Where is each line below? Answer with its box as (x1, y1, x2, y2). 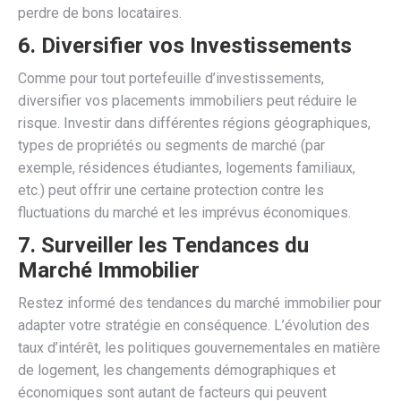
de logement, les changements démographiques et (18, 361, 336, 379)
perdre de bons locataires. (18, 4, 182, 21)
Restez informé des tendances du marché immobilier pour (18, 294, 381, 311)
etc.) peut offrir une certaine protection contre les (18, 181, 324, 199)
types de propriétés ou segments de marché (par (18, 136, 325, 154)
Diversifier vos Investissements (41, 32, 352, 58)
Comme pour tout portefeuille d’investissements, (18, 69, 324, 87)
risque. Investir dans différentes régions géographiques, (18, 114, 371, 132)
